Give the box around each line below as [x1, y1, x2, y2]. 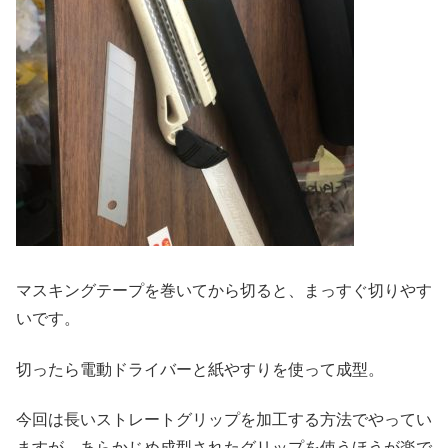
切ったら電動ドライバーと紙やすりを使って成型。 [16, 360, 384, 378]
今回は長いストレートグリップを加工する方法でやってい [16, 411, 432, 429]
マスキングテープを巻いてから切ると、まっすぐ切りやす [16, 282, 432, 300]
